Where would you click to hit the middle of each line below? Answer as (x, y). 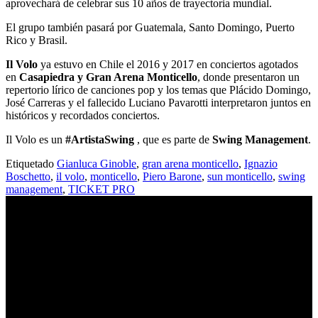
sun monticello (240, 177)
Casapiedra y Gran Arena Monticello (108, 77)
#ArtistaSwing (100, 140)
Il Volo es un (35, 140)
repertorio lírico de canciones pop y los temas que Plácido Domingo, (158, 90)
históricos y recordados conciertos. (83, 116)
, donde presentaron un (248, 77)
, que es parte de (173, 140)
